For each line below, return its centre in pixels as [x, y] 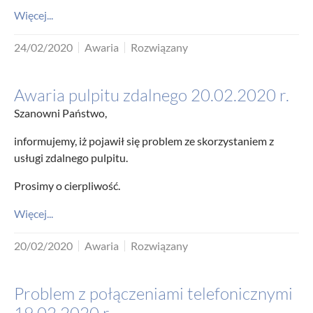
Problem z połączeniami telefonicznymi [153, 293]
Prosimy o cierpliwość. [67, 185]
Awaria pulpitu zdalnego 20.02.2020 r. [152, 95]
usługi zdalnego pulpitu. [71, 158]
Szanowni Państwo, [60, 113]
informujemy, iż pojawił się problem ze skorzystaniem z [144, 141]
